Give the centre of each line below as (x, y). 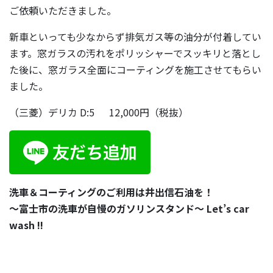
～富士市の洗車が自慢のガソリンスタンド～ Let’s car (129, 208)
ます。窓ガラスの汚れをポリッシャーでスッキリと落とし (135, 53)
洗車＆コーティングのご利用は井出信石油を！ (111, 192)
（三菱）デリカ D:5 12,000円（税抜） (99, 112)
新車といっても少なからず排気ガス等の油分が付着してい (135, 37)
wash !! (26, 225)
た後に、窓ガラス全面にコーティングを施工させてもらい (135, 69)
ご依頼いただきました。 (63, 10)
